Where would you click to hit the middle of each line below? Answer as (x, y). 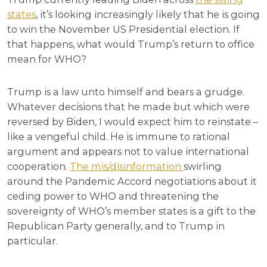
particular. (32, 241)
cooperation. (38, 167)
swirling (203, 167)
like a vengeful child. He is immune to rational (119, 137)
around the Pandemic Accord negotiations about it (132, 181)
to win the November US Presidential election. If (123, 30)
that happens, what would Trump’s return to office (131, 44)
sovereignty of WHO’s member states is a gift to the (131, 211)
